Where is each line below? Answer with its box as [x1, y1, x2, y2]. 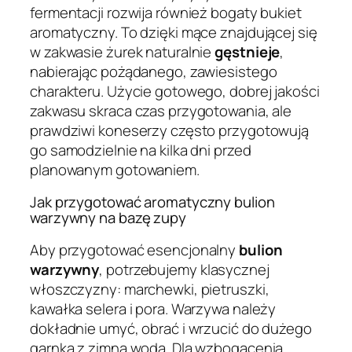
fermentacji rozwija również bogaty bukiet [30, 2, 302, 23]
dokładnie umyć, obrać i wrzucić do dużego [30, 317, 312, 339]
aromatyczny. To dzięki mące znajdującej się [30, 21, 317, 42]
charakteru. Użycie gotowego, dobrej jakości [30, 80, 320, 101]
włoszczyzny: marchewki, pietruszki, [30, 278, 269, 299]
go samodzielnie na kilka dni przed [30, 139, 251, 160]
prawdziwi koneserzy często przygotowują [30, 119, 310, 141]
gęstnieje [214, 41, 280, 62]
